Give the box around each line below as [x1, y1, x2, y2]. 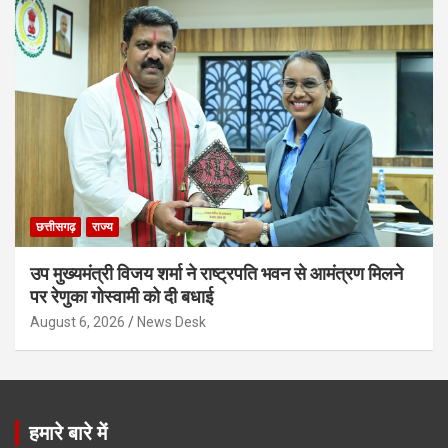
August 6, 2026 [30, 313, 125, 330]
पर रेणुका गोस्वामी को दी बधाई [30, 285, 213, 307]
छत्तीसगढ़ [36, 219, 75, 234]
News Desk [137, 313, 206, 330]
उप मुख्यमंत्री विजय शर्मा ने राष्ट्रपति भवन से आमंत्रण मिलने [30, 262, 403, 284]
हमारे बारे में [29, 420, 107, 445]
